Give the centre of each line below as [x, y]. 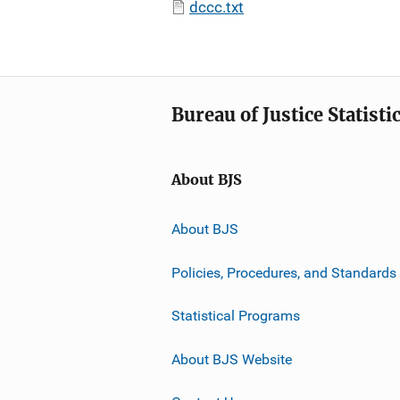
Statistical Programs [236, 315]
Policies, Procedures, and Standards [284, 272]
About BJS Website [232, 359]
